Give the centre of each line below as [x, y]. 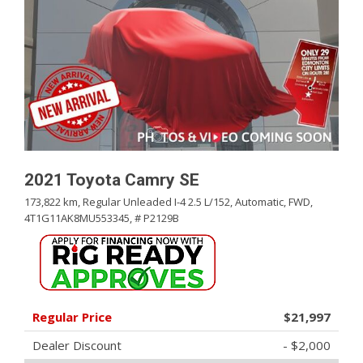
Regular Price [72, 317]
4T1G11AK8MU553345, [78, 218]
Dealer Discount [77, 345]
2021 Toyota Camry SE [112, 180]
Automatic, [261, 202]
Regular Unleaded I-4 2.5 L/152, [158, 202]
